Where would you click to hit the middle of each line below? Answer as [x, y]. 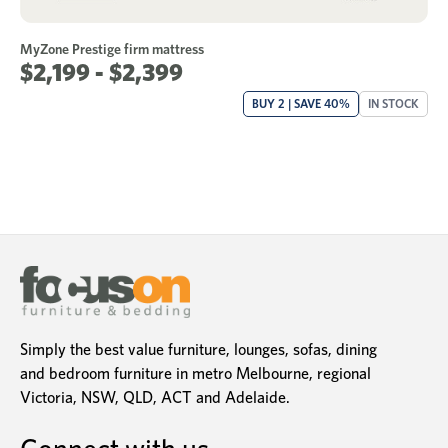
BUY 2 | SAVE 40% [301, 103]
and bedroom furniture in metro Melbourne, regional [195, 374]
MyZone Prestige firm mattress [112, 48]
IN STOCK [393, 103]
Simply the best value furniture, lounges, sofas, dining [198, 350]
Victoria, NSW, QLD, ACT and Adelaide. [155, 398]
